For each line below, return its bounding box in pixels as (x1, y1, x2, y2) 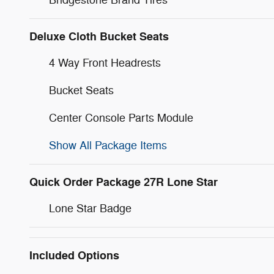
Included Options (29, 248, 119, 263)
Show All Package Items (49, 138, 167, 152)
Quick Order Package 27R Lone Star (29, 174, 218, 190)
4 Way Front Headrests (49, 56, 161, 70)
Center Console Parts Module (49, 111, 193, 125)
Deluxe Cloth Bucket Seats (29, 29, 169, 44)
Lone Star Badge (49, 201, 131, 215)
